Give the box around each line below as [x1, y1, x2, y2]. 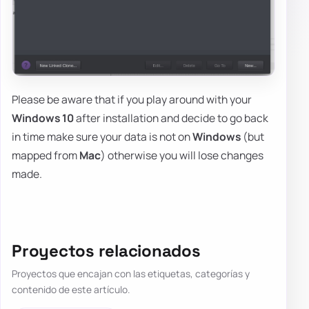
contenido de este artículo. [12, 283, 130, 297]
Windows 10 [12, 110, 74, 126]
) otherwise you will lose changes [101, 148, 263, 163]
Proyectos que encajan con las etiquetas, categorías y [12, 267, 250, 281]
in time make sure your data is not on [12, 129, 192, 145]
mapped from [12, 148, 79, 163]
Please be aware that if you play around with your [12, 92, 252, 108]
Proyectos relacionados [12, 240, 201, 262]
